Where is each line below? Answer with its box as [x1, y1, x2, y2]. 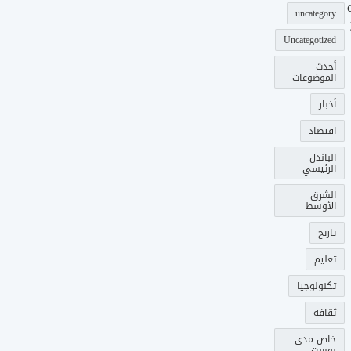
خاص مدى [295, 331, 337, 348]
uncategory [295, 5, 337, 22]
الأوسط [306, 197, 337, 215]
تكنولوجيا [297, 277, 337, 295]
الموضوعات [292, 69, 337, 86]
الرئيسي [302, 160, 337, 177]
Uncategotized [284, 31, 337, 49]
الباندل [309, 149, 337, 166]
